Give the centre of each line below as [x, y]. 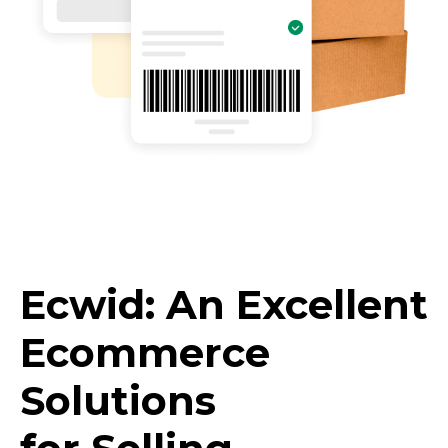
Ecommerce [145, 352]
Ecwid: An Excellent [224, 304]
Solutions [118, 400]
